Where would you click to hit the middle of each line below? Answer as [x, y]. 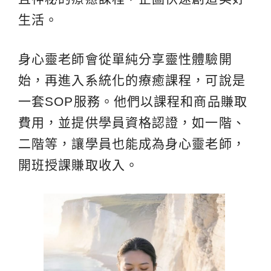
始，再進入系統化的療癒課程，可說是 [132, 80]
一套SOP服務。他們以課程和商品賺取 [133, 101]
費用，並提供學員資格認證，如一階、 [132, 122]
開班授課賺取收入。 [78, 165]
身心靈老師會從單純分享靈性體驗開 [125, 59]
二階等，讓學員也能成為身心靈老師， [132, 143]
